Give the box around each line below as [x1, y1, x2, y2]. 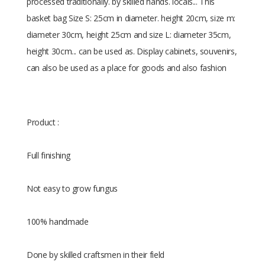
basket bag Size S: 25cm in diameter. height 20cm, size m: [27, 12, 236, 24]
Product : [27, 117, 59, 128]
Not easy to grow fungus [27, 183, 118, 194]
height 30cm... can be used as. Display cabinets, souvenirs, [27, 46, 237, 57]
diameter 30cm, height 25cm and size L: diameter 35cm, [27, 29, 231, 40]
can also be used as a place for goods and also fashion [27, 62, 227, 73]
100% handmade [27, 216, 89, 227]
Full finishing [27, 150, 71, 161]
